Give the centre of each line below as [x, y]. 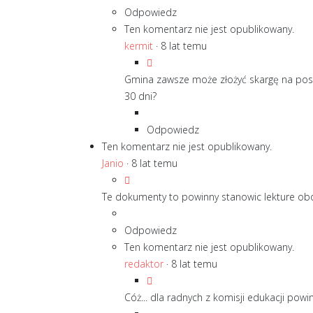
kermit [139, 46]
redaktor [144, 264]
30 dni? [140, 96]
